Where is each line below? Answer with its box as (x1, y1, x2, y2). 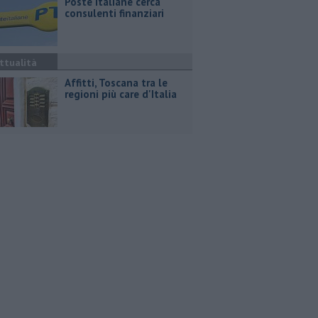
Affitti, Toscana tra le (65, 76, 168, 89)
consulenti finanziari (65, 6, 164, 20)
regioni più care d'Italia (65, 87, 177, 101)
